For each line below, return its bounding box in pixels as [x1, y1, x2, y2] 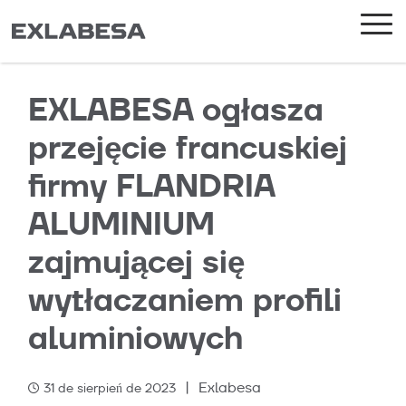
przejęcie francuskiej [27, 126, 347, 169]
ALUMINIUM [27, 202, 215, 246]
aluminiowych [27, 316, 243, 360]
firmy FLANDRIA [27, 164, 275, 208]
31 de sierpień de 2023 [43, 380, 176, 396]
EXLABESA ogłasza [27, 88, 324, 131]
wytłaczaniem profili [27, 278, 342, 322]
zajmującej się [27, 240, 245, 284]
